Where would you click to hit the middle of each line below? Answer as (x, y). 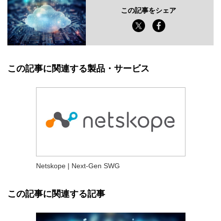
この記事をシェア (149, 11)
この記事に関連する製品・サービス (78, 69)
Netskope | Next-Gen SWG (78, 166)
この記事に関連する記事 (56, 194)
